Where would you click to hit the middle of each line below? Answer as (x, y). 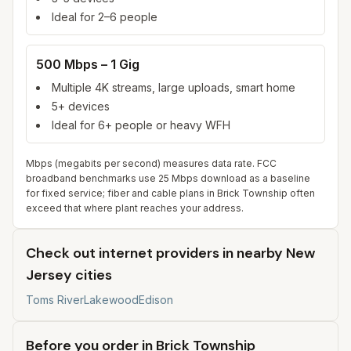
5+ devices (81, 106)
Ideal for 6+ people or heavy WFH (141, 125)
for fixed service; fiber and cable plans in (121, 193)
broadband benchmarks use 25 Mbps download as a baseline (168, 178)
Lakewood (111, 300)
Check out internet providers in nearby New (170, 253)
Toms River (55, 300)
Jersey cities (69, 275)
